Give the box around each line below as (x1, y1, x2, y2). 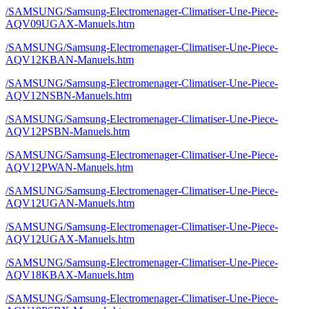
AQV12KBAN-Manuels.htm (6, 54, 134, 66)
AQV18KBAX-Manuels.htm (6, 269, 134, 281)
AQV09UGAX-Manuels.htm (6, 18, 134, 30)
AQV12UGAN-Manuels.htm (6, 197, 134, 209)
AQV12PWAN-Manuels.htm (6, 161, 133, 173)
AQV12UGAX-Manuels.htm (6, 233, 134, 245)
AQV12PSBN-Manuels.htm (6, 126, 130, 137)
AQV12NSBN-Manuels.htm (6, 90, 132, 101)
